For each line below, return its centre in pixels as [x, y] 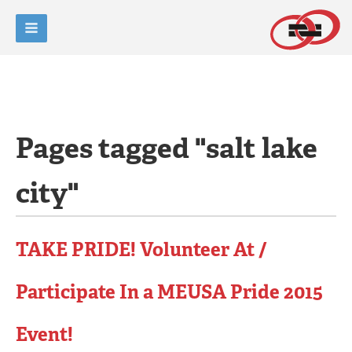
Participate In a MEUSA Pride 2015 [169, 292]
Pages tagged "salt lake [167, 148]
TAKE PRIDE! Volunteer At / [141, 249]
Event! [44, 334]
